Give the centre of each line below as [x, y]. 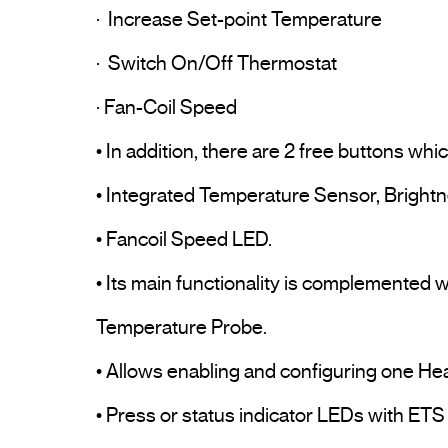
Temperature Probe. [181, 328]
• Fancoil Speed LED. [184, 240]
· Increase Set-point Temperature [239, 20]
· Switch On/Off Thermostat [216, 64]
